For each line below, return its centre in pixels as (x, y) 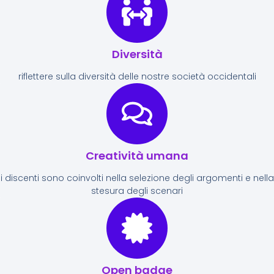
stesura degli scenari (137, 191)
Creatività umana (137, 155)
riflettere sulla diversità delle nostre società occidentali (137, 76)
